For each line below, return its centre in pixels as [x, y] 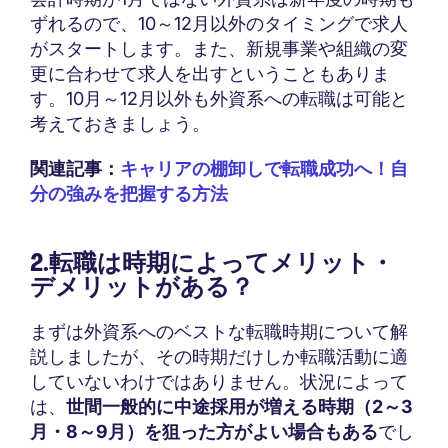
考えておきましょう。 [120, 124]
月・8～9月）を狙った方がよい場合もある [204, 432]
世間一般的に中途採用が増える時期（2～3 [239, 407]
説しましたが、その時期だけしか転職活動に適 [219, 357]
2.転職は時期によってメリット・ [212, 263]
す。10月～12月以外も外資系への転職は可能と [219, 99]
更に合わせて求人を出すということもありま [210, 74]
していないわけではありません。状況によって [219, 382]
